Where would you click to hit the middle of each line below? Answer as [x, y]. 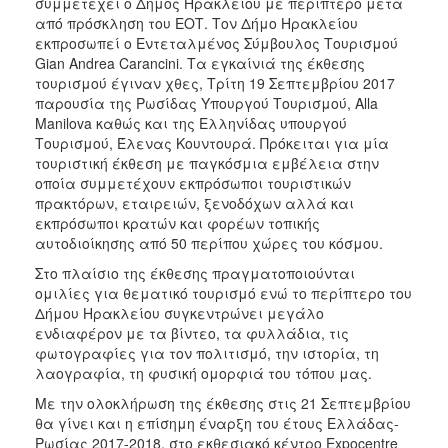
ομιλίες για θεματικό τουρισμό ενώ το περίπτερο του [223, 292]
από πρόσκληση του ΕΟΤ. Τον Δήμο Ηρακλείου [196, 22]
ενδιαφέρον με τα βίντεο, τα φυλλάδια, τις [192, 332]
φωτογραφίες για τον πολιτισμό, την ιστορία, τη [207, 352]
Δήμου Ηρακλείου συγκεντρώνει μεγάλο [179, 312]
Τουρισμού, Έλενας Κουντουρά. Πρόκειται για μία [212, 142]
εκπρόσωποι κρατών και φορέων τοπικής [177, 222]
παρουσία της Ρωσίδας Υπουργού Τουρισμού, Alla [206, 102]
